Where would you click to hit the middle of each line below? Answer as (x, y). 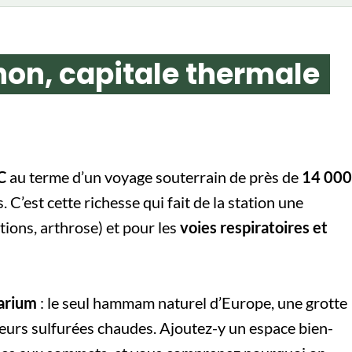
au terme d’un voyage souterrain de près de (154, 176)
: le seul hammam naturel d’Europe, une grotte (192, 302)
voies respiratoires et (254, 227)
